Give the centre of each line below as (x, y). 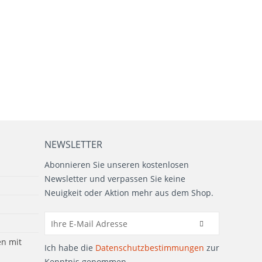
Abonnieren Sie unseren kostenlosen (117, 165)
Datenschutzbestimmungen (150, 248)
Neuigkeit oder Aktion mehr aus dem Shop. (129, 193)
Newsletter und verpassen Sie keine (115, 179)
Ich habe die (70, 248)
